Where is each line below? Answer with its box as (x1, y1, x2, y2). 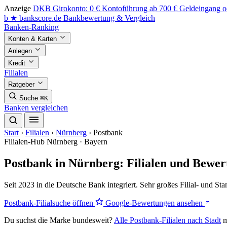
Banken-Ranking (4, 23, 59, 31)
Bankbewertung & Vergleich (63, 14, 155, 22)
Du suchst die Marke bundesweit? (4, 215, 114, 224)
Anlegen (8, 47, 34, 55)
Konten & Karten (8, 35, 59, 43)
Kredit (8, 59, 27, 67)
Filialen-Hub (4, 137, 45, 146)
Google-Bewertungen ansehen (103, 198, 205, 207)
